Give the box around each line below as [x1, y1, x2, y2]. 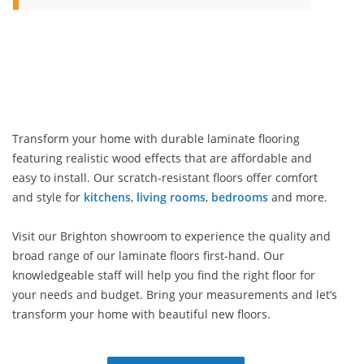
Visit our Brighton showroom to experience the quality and [12, 228, 331, 244]
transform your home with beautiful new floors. [12, 306, 271, 322]
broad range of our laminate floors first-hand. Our [12, 248, 284, 263]
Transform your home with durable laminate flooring [12, 131, 300, 146]
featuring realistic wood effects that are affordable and [12, 150, 312, 166]
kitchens [84, 189, 131, 205]
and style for [12, 189, 84, 205]
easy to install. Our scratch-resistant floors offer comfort [12, 170, 318, 185]
